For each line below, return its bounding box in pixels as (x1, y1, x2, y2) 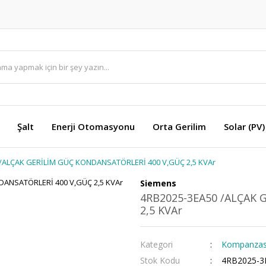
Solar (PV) (224, 121, 265, 132)
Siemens (140, 178, 176, 189)
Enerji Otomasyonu (52, 121, 135, 132)
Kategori (140, 239, 173, 250)
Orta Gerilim (153, 121, 206, 132)
